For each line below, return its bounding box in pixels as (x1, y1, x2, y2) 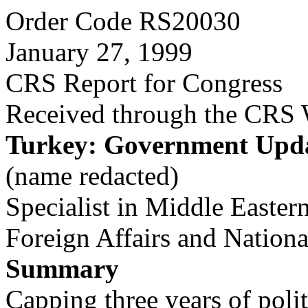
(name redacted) (5, 161, 179, 190)
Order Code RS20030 (5, 6, 241, 36)
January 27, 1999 (5, 37, 192, 67)
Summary (5, 254, 119, 283)
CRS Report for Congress (5, 68, 283, 98)
